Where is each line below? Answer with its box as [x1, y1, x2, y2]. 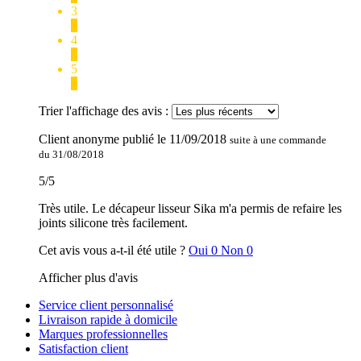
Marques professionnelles [39, 327, 168, 342]
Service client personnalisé [39, 298, 173, 313]
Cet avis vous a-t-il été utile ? [39, 243, 189, 258]
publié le [122, 132, 169, 147]
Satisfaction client [39, 342, 128, 356]
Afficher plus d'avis [39, 271, 138, 285]
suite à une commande [230, 134, 326, 147]
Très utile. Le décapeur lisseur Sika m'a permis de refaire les [39, 201, 342, 216]
